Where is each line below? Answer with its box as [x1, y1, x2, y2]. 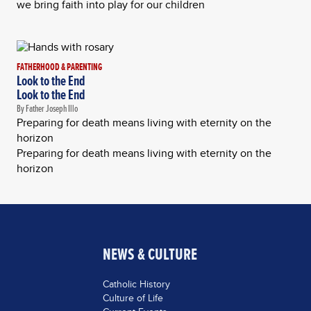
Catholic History [102, 277, 170, 291]
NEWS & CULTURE [102, 242, 197, 266]
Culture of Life [102, 291, 163, 305]
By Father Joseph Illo [17, 101, 78, 115]
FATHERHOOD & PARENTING [17, 60, 102, 74]
